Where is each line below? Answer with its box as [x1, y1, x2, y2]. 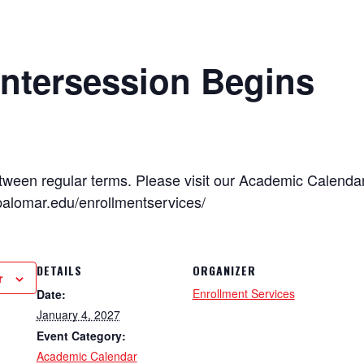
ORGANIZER [192, 262, 256, 279]
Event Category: [36, 327, 126, 344]
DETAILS [36, 262, 82, 279]
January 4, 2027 [36, 306, 120, 323]
